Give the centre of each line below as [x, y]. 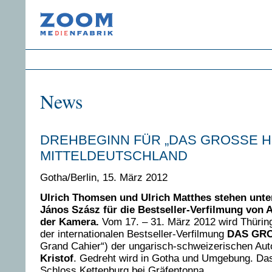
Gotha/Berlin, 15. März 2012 [104, 178]
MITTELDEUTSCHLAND [114, 156]
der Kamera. [70, 222]
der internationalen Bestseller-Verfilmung [134, 234]
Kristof [57, 258]
